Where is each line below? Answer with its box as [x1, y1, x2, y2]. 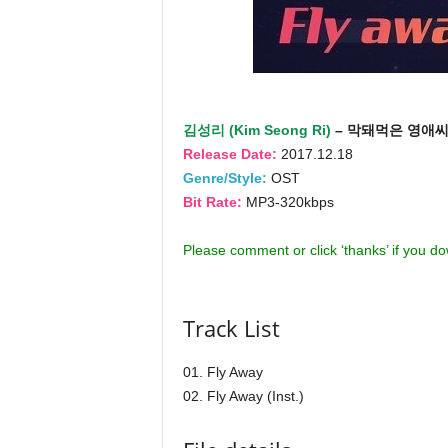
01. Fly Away [182, 364, 263, 380]
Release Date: [182, 146, 277, 162]
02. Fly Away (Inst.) [182, 388, 304, 404]
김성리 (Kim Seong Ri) [182, 122, 331, 138]
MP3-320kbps [241, 194, 334, 210]
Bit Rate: [182, 194, 242, 210]
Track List [182, 313, 280, 343]
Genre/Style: [182, 170, 267, 186]
